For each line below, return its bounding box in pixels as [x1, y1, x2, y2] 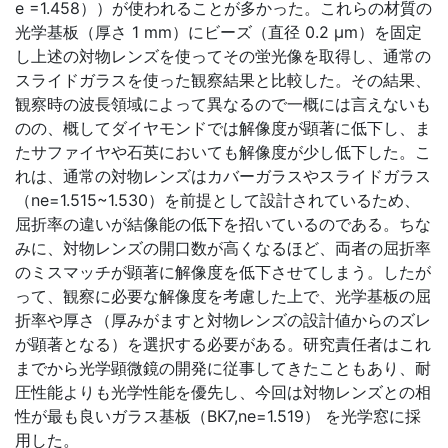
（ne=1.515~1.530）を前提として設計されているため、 [15, 190, 420, 211]
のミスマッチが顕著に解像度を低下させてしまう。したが [15, 262, 431, 283]
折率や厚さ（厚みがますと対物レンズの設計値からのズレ [15, 310, 431, 331]
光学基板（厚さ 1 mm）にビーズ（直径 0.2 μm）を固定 [15, 22, 422, 43]
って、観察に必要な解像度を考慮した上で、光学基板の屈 [15, 286, 431, 307]
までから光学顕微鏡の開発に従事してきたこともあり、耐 [15, 358, 431, 379]
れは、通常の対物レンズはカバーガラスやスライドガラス [15, 166, 431, 187]
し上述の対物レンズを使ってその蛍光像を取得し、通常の [15, 46, 431, 67]
